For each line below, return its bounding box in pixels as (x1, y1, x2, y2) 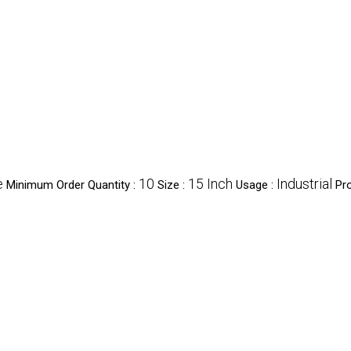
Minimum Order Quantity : (6, 178, 139, 192)
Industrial (277, 175, 332, 192)
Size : (157, 178, 188, 192)
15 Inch (188, 175, 233, 192)
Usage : (236, 178, 277, 192)
